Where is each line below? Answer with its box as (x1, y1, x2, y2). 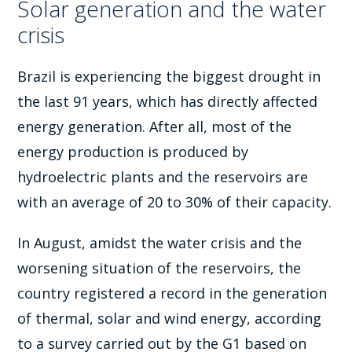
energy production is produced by (17, 141, 249, 161)
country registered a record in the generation (17, 283, 328, 302)
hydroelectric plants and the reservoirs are (17, 167, 309, 186)
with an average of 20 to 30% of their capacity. (17, 192, 332, 211)
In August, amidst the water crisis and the (17, 233, 302, 252)
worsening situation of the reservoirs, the (17, 258, 302, 277)
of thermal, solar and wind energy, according (17, 308, 322, 328)
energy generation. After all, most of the (17, 116, 292, 136)
